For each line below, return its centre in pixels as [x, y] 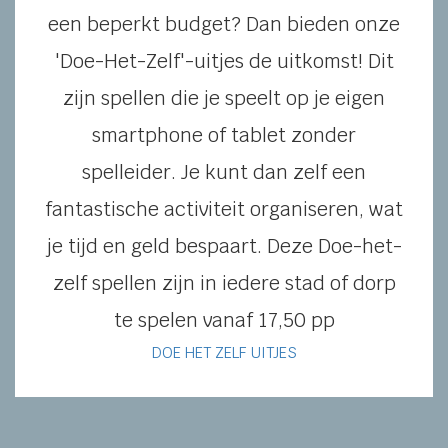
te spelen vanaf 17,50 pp [224, 319]
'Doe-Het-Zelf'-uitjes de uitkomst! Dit [224, 60]
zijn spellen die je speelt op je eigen [224, 97]
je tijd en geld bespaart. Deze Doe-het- [224, 245]
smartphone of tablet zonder [224, 134]
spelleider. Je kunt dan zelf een [224, 171]
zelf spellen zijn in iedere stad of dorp [224, 282]
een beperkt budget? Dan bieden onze [224, 23]
